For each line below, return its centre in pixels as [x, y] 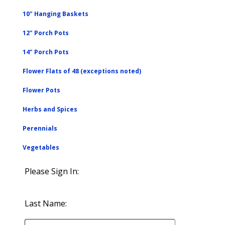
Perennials [40, 128]
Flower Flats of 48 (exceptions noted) [82, 71]
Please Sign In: [52, 171]
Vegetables [41, 147]
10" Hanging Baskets [55, 14]
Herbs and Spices [50, 109]
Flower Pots [41, 90]
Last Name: [46, 203]
